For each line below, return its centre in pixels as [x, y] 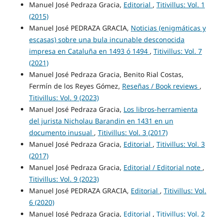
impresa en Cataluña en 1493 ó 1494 [89, 51]
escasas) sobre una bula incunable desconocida [107, 40]
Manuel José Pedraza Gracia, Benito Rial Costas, [106, 75]
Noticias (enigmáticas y [168, 28]
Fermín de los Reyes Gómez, [75, 86]
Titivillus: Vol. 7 [178, 51]
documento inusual [61, 133]
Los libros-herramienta [160, 109]
